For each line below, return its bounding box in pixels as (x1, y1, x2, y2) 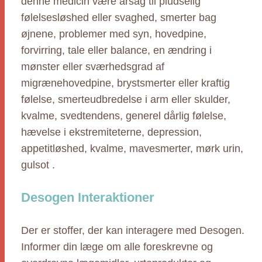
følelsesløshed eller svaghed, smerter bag (21, 12, 216, 23)
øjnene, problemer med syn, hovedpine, (21, 28, 206, 40)
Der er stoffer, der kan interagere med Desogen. (21, 225, 244, 236)
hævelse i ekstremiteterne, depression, (21, 126, 202, 138)
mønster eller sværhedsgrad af (21, 61, 164, 73)
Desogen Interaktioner (21, 190, 154, 205)
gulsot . (21, 159, 55, 171)
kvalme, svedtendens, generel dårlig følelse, (21, 110, 226, 122)
